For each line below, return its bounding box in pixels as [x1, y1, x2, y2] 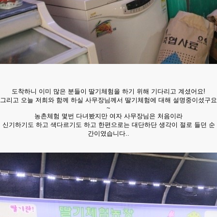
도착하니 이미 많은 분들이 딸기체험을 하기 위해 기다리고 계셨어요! [12, 88, 205, 95]
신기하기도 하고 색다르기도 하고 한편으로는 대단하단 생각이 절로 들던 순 [2, 121, 215, 128]
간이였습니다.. [88, 130, 129, 137]
